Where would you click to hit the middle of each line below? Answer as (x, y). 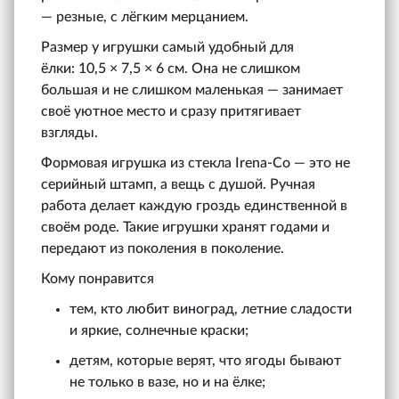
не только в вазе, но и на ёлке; (167, 382)
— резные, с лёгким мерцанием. (145, 16)
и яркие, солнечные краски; (159, 330)
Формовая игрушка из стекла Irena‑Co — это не (195, 163)
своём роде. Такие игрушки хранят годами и (185, 227)
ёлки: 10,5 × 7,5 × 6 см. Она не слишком (171, 68)
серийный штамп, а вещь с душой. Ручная (178, 184)
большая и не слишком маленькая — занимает (192, 90)
